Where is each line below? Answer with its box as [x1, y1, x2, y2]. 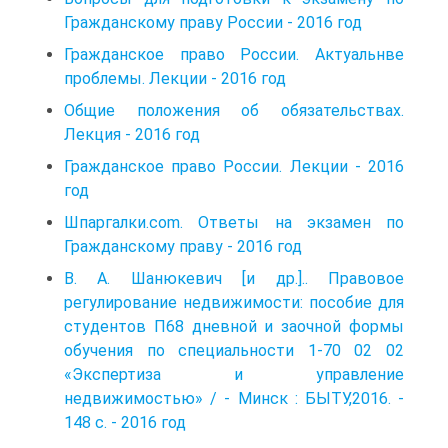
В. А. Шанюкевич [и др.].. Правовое [64, 268, 404, 288]
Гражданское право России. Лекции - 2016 [64, 156, 404, 176]
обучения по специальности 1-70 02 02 [64, 340, 404, 360]
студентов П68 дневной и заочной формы [64, 316, 404, 336]
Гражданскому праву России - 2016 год [64, 12, 362, 32]
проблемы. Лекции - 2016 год [64, 68, 286, 88]
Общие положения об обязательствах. [64, 100, 404, 120]
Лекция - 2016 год [64, 124, 200, 144]
